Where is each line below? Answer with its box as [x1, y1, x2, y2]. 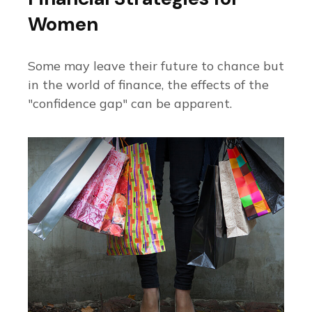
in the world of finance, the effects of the [28, 76, 269, 93]
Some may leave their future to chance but [28, 57, 284, 74]
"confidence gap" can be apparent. [28, 95, 232, 111]
